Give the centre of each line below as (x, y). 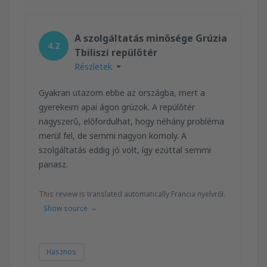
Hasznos (61, 252)
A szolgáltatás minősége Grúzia (151, 38)
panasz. (53, 164)
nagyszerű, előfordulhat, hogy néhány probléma (131, 121)
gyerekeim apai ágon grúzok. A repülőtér (117, 107)
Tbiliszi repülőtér (116, 52)
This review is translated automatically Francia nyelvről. (132, 194)
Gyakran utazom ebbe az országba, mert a (122, 92)
